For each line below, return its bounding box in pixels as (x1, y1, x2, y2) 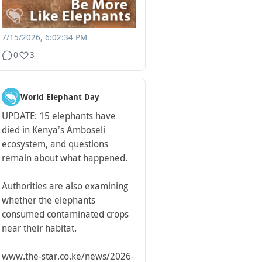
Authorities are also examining (2, 181, 128, 192)
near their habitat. (2, 223, 77, 235)
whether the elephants (2, 195, 95, 206)
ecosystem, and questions (2, 139, 108, 150)
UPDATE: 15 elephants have (2, 111, 116, 122)
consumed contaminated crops (2, 209, 129, 220)
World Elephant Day (20, 92, 99, 102)
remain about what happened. (2, 153, 127, 164)
